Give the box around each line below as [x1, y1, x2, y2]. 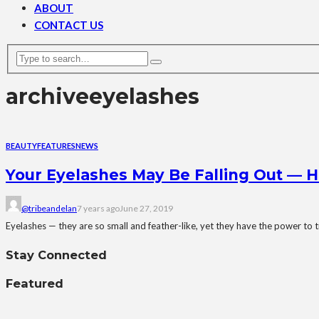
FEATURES [37, 140, 75, 150]
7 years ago [77, 203, 120, 214]
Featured [6, 276, 63, 291]
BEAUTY [6, 140, 37, 150]
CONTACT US [34, 18, 103, 31]
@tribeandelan [21, 203, 77, 214]
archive [6, 83, 89, 110]
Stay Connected [6, 247, 107, 262]
